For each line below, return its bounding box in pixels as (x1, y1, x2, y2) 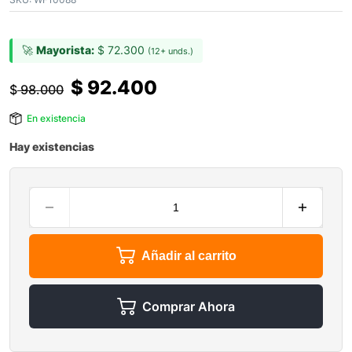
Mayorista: (36, 43, 94, 57)
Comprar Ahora (142, 299, 235, 315)
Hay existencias (9, 140, 94, 154)
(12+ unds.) (148, 46, 193, 57)
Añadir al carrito (141, 249, 236, 263)
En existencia (27, 112, 86, 125)
